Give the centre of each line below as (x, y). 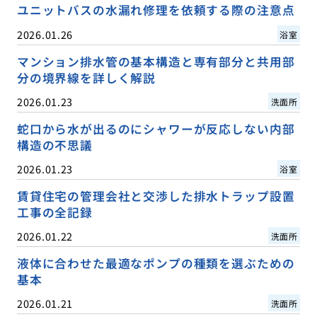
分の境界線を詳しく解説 (86, 77)
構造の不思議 (54, 145)
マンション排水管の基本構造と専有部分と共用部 (156, 61)
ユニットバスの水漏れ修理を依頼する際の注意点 (156, 10)
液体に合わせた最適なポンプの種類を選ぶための (156, 263)
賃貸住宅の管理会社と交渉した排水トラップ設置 (156, 196)
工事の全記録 (54, 212)
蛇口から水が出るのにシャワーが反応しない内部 (156, 128)
